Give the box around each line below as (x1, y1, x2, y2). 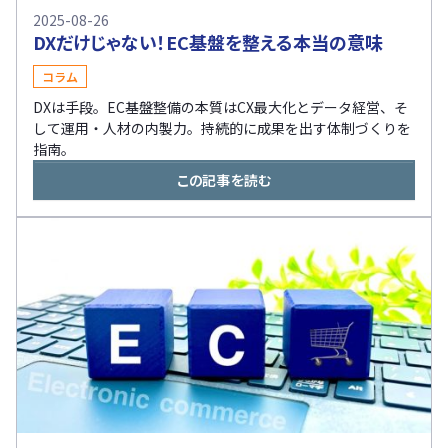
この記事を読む (176, 169, 272, 190)
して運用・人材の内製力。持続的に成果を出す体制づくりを (33, 117, 411, 138)
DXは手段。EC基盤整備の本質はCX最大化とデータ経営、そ (33, 96, 408, 117)
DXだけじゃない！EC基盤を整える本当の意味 (33, 28, 383, 55)
